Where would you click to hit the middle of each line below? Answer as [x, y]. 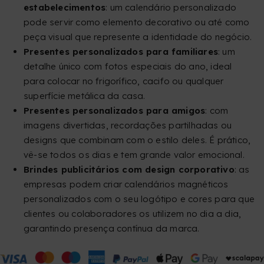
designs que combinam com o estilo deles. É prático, [137, 140]
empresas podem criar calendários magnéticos [126, 184]
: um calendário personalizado [171, 8]
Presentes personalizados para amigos [115, 111]
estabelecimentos [65, 8]
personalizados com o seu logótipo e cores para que [139, 199]
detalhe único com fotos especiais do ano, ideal [128, 67]
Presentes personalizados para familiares [121, 52]
